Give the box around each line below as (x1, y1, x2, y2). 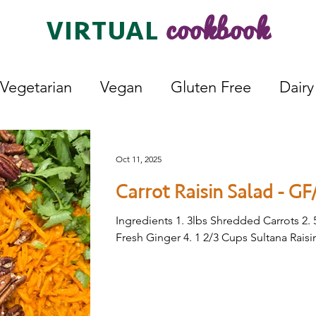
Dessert (73, 134, 123, 153)
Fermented (152, 134, 226, 153)
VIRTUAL (47, 16, 166, 47)
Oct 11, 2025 (116, 153, 162, 164)
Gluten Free (171, 78, 251, 97)
